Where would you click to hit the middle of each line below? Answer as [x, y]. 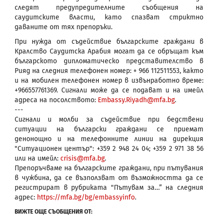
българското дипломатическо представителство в [109, 61]
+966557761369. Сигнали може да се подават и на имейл [109, 90]
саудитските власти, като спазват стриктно [109, 17]
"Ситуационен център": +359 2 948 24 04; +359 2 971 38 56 [109, 148]
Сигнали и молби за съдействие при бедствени [109, 119]
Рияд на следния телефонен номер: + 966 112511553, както [109, 71]
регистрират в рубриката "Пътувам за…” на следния [109, 187]
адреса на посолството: [56, 100]
